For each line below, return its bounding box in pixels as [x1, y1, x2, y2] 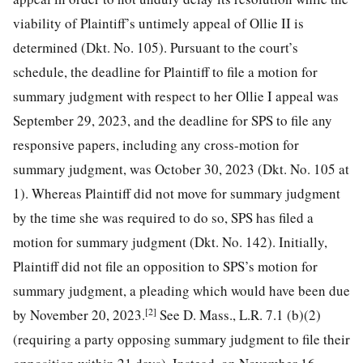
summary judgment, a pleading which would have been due [13, 280, 350, 300]
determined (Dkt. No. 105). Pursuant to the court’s [13, 37, 298, 57]
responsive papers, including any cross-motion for [13, 135, 299, 154]
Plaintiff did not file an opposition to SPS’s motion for [13, 256, 318, 275]
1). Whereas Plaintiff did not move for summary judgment [13, 183, 340, 203]
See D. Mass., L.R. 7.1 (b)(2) [156, 305, 321, 324]
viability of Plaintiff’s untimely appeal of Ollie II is [13, 13, 304, 32]
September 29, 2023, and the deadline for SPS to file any [13, 110, 332, 130]
